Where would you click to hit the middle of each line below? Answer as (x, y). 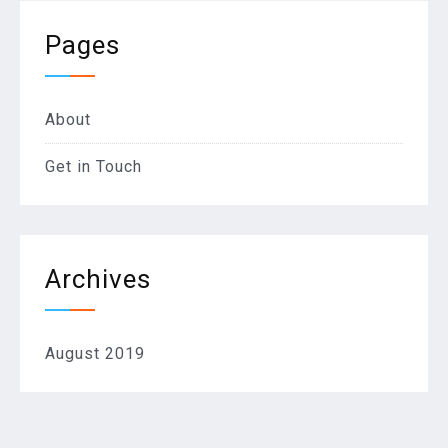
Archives (98, 279)
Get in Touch (93, 167)
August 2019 (95, 354)
